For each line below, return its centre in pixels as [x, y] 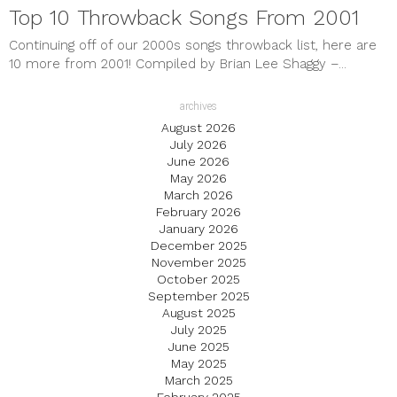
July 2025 [198, 330]
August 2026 [198, 128]
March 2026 [198, 195]
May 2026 [198, 179]
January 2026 [198, 229]
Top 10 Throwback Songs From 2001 [184, 18]
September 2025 [198, 296]
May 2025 [198, 364]
